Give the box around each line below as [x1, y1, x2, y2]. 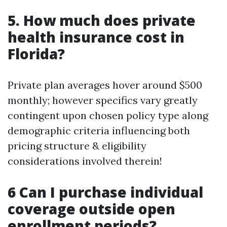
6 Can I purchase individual [8, 182, 203, 202]
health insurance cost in [8, 27, 184, 47]
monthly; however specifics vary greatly [8, 94, 198, 106]
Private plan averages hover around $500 [8, 79, 202, 91]
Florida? [8, 44, 65, 63]
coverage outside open [8, 199, 175, 218]
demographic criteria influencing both [8, 124, 190, 137]
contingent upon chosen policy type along [8, 109, 208, 122]
